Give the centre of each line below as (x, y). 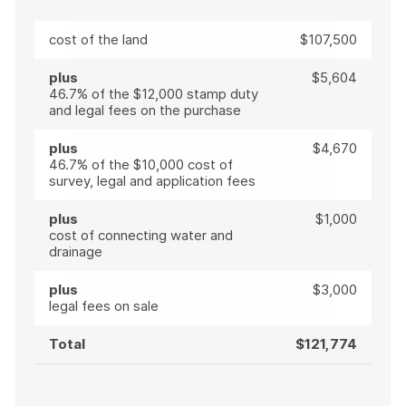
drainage (76, 251)
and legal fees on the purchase (145, 110)
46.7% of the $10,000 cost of (141, 164)
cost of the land (98, 39)
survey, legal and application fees (152, 181)
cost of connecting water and (141, 235)
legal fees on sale (104, 306)
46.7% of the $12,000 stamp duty (154, 94)
